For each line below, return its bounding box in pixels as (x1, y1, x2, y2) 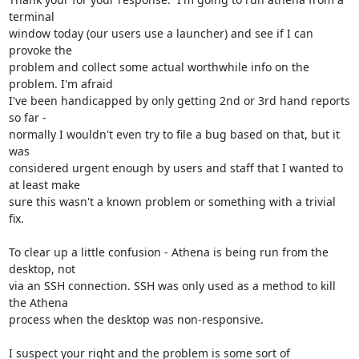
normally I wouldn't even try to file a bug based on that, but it (8, 126, 340, 142)
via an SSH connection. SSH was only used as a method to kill (8, 277, 336, 293)
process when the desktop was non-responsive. (8, 311, 264, 327)
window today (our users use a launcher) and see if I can (8, 25, 313, 41)
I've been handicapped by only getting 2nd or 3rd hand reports (8, 92, 350, 108)
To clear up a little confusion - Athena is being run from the (8, 244, 329, 260)
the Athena (8, 294, 68, 310)
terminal (8, 8, 54, 24)
